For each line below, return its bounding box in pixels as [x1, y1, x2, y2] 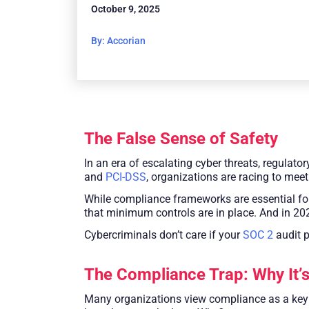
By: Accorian [91, 35, 146, 47]
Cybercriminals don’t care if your [84, 228, 243, 241]
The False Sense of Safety [84, 128, 278, 148]
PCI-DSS [106, 170, 146, 183]
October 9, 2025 [91, 3, 160, 14]
